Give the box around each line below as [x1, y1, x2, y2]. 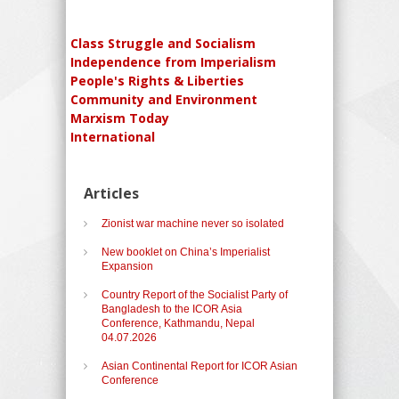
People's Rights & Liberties [70, 71, 244, 89]
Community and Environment [70, 90, 257, 108]
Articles [84, 183, 139, 203]
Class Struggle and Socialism [70, 34, 256, 52]
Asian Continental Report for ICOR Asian [102, 359, 297, 372]
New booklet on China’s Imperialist [102, 245, 270, 258]
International [70, 127, 155, 145]
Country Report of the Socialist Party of [102, 288, 288, 301]
